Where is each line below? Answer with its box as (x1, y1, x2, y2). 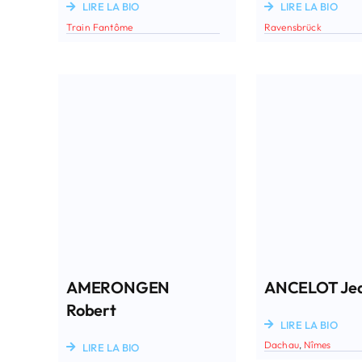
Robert (65, 299, 116, 320)
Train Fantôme (65, 19, 133, 32)
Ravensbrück (263, 19, 322, 32)
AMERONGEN (65, 276, 170, 297)
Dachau (263, 338, 299, 351)
